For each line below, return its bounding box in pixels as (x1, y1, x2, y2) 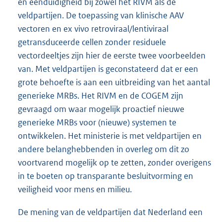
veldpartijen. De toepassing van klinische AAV (18, 10, 184, 21)
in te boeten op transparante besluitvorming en (18, 170, 193, 182)
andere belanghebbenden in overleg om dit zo (18, 144, 189, 155)
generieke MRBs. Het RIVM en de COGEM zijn (18, 90, 183, 102)
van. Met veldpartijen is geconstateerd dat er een (18, 63, 198, 75)
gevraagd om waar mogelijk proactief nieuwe (18, 104, 184, 115)
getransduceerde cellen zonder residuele (18, 37, 166, 48)
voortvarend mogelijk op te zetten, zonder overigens (18, 157, 211, 168)
